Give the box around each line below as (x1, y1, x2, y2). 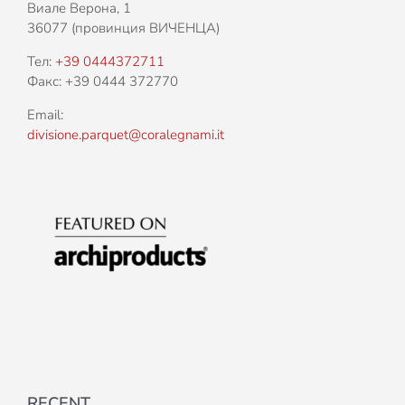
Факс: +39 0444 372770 (27, 72, 178, 91)
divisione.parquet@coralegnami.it (27, 126, 224, 145)
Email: (27, 106, 63, 125)
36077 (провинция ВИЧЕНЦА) (27, 19, 220, 38)
